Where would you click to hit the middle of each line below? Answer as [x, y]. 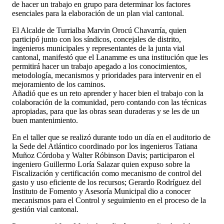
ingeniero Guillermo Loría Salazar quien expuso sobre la [101, 164]
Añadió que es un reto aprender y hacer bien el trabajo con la [108, 93]
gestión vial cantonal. [45, 209]
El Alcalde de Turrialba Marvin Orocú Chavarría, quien [99, 30]
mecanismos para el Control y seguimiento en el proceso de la [109, 200]
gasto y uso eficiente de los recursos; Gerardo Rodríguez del [106, 182]
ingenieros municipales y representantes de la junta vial [98, 48]
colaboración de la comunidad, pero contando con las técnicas [109, 102]
